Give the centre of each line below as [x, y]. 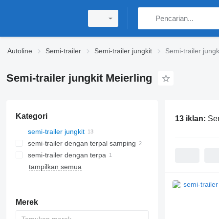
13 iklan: [191, 118]
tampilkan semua [55, 167]
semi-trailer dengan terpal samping [82, 143]
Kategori [31, 116]
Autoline [20, 51]
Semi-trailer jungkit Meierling [79, 78]
